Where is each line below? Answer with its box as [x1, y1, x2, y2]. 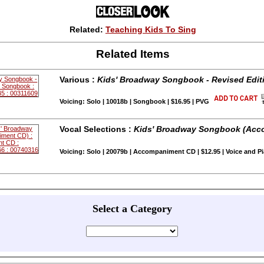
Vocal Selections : [59, 124, 134, 134]
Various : [59, 74, 97, 84]
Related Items [95, 47, 170, 60]
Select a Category [92, 202, 172, 214]
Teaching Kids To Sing [105, 24, 196, 34]
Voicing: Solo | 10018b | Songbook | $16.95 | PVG [59, 98, 209, 105]
